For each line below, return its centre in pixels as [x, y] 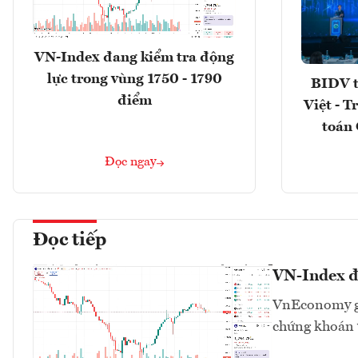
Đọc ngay [131, 163]
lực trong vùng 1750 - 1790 [134, 79]
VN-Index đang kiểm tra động [134, 57]
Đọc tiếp [70, 241]
